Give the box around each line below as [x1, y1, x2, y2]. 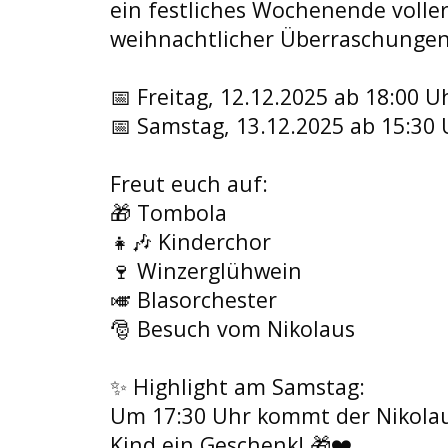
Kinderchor [152, 227, 271, 256]
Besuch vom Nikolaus [131, 314, 355, 343]
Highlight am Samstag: [127, 372, 365, 401]
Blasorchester [131, 285, 277, 314]
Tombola [131, 198, 227, 227]
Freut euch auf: [110, 169, 268, 198]
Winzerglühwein [131, 256, 302, 285]
